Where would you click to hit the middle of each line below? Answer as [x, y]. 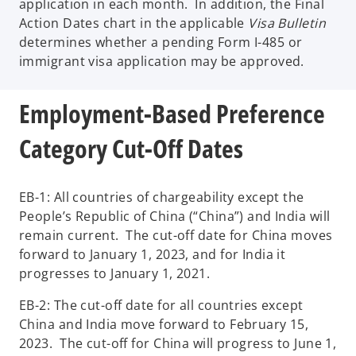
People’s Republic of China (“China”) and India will [175, 216]
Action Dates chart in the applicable [134, 23]
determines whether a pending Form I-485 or [161, 43]
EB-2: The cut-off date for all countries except [161, 305]
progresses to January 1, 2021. [118, 273]
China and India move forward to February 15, [164, 324]
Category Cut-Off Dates [133, 149]
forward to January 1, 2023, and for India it [153, 254]
